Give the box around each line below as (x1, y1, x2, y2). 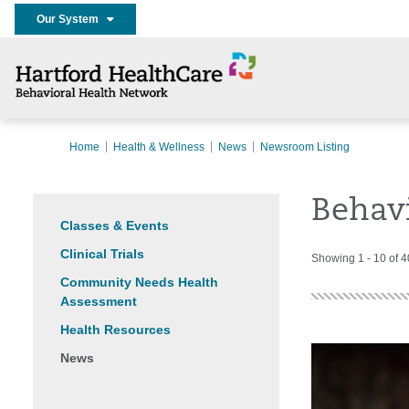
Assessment (60, 294, 137, 309)
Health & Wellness (113, 141, 204, 153)
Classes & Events (60, 218, 169, 233)
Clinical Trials (60, 246, 144, 261)
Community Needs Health (60, 275, 218, 289)
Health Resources (60, 322, 171, 337)
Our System (37, 12, 107, 26)
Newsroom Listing (260, 141, 350, 153)
